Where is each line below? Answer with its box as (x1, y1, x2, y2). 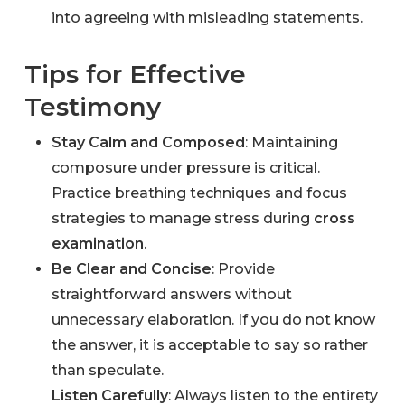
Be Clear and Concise (51, 259, 212, 278)
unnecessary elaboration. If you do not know (51, 310, 375, 328)
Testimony (24, 90, 161, 122)
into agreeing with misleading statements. (51, 8, 363, 26)
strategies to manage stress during (51, 209, 314, 227)
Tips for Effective (24, 58, 246, 89)
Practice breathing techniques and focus (51, 184, 347, 202)
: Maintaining (244, 133, 338, 151)
